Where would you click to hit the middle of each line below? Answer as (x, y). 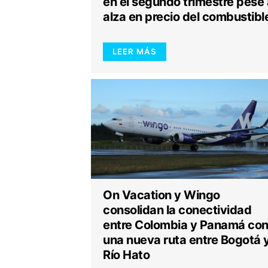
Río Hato (126, 255)
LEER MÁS (135, 51)
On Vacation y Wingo (162, 195)
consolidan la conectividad (177, 210)
